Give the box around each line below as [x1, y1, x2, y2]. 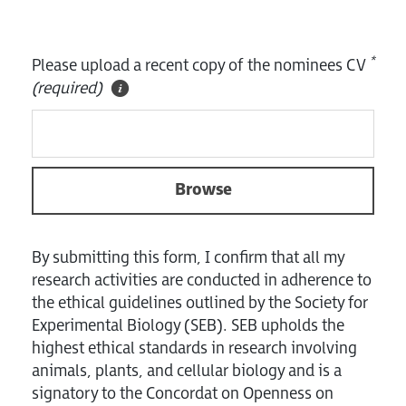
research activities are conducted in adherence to [32, 270, 372, 290]
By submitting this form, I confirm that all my [32, 247, 344, 267]
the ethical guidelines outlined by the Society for [32, 293, 368, 313]
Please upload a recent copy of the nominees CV [32, 56, 370, 76]
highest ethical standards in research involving [32, 338, 357, 358]
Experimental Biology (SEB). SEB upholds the [32, 315, 344, 335]
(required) [32, 79, 102, 99]
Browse [174, 180, 232, 200]
